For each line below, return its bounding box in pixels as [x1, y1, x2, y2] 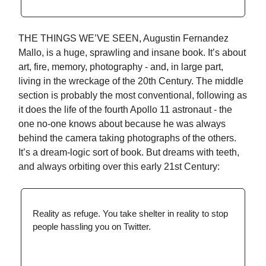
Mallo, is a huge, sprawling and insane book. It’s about [18, 47, 246, 58]
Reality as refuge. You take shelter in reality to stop [33, 208, 228, 218]
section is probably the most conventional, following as [18, 90, 247, 100]
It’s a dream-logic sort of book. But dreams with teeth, [18, 147, 239, 157]
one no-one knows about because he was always [18, 118, 226, 129]
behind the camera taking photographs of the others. [18, 132, 236, 143]
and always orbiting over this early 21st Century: [18, 161, 220, 172]
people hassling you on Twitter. [33, 221, 151, 232]
